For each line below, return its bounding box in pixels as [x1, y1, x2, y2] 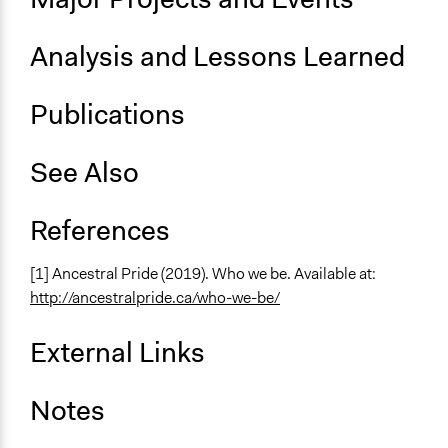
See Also [30, 154, 139, 192]
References [30, 212, 170, 250]
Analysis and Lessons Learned [30, 38, 405, 76]
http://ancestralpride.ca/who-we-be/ [30, 287, 280, 309]
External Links [30, 334, 205, 372]
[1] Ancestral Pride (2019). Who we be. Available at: [30, 263, 376, 285]
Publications [30, 96, 185, 134]
